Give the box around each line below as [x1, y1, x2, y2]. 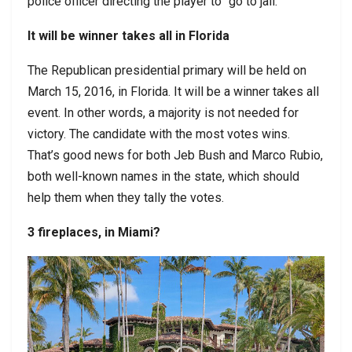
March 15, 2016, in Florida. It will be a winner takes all [27, 84, 319, 100]
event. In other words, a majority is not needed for [27, 105, 299, 121]
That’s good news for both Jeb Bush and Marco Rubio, [27, 148, 323, 163]
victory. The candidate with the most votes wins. [27, 126, 290, 142]
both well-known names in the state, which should [27, 169, 299, 185]
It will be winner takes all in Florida [27, 28, 229, 44]
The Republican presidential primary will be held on [27, 63, 306, 79]
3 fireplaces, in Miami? [27, 225, 160, 240]
